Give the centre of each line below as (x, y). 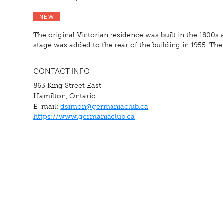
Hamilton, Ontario (65, 95)
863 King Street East (67, 85)
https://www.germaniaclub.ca (84, 116)
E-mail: (47, 106)
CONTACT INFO (62, 71)
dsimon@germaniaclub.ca (105, 106)
